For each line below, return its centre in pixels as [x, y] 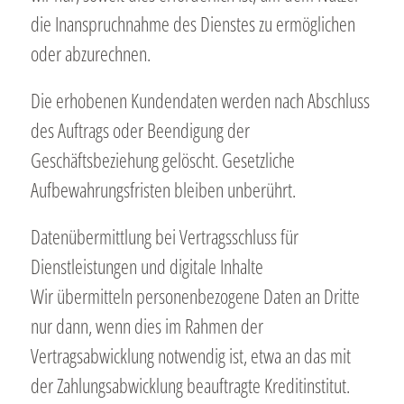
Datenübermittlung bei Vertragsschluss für [164, 236]
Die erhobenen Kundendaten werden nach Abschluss [200, 100]
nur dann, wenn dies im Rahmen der [147, 325]
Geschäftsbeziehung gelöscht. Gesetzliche [162, 159]
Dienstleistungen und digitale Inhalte [147, 266]
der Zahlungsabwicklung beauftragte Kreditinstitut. [190, 385]
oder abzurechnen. [90, 54]
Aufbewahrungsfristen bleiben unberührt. [163, 189]
